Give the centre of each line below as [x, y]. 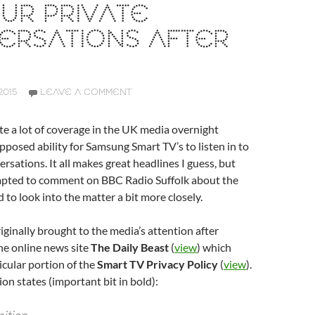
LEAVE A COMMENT [86, 92]
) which [214, 247]
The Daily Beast [130, 247]
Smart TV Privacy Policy [157, 264]
